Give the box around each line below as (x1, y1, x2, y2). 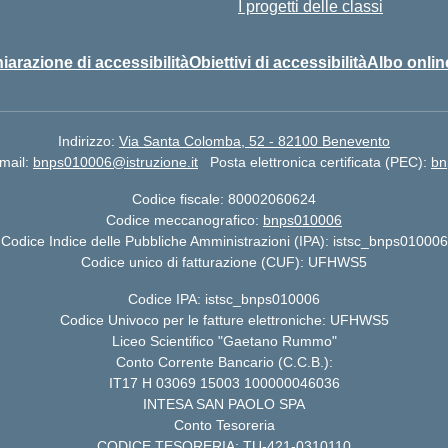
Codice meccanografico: (106, 212, 263, 228)
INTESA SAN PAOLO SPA (143, 396, 305, 412)
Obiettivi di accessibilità (189, 54, 367, 71)
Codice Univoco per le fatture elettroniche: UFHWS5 (59, 312, 389, 328)
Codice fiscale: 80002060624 (132, 191, 316, 207)
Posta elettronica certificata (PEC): (210, 154, 431, 170)
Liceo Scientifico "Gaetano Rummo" (111, 333, 337, 349)
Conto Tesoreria (173, 417, 275, 433)
